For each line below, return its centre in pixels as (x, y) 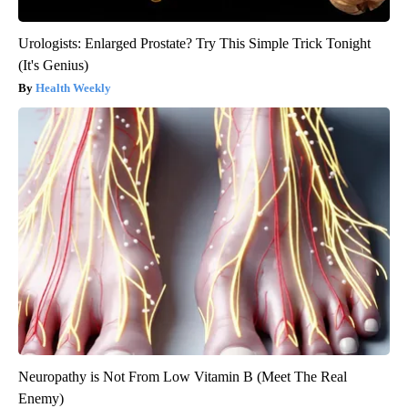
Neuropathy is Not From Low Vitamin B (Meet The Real (183, 377)
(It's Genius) (53, 66)
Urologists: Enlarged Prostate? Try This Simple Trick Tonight (194, 44)
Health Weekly (73, 88)
